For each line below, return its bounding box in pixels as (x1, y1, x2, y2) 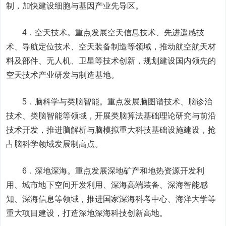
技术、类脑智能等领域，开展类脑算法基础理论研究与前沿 (6, 111, 216, 120)
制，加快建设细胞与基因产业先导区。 (6, 2, 144, 10)
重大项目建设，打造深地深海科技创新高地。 (6, 209, 168, 217)
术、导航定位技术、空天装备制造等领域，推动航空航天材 (6, 42, 216, 51)
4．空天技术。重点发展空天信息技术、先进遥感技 (6, 28, 205, 37)
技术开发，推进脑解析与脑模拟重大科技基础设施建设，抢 (6, 126, 216, 134)
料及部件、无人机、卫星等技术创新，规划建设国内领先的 (6, 56, 216, 65)
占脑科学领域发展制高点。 (6, 140, 103, 148)
